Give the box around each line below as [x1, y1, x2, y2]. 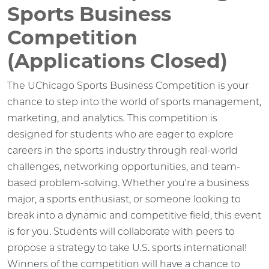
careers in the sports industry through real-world [7, 144, 238, 156]
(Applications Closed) [7, 48, 228, 73]
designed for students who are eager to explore [7, 128, 234, 140]
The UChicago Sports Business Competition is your [7, 79, 249, 91]
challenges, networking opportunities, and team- [7, 160, 240, 172]
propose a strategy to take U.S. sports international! [7, 241, 247, 253]
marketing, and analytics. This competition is [7, 112, 217, 124]
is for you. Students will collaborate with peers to [7, 225, 235, 237]
